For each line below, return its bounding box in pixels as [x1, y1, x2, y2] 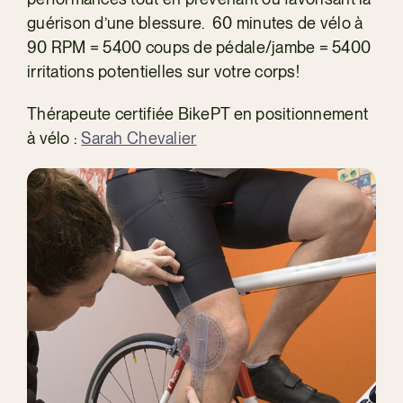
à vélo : [26, 129, 82, 148]
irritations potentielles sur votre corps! [26, 62, 300, 81]
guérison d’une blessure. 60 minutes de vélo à [26, 13, 363, 32]
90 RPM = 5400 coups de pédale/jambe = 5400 [26, 38, 372, 57]
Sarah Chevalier [81, 129, 197, 148]
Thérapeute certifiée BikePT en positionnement [26, 104, 369, 123]
